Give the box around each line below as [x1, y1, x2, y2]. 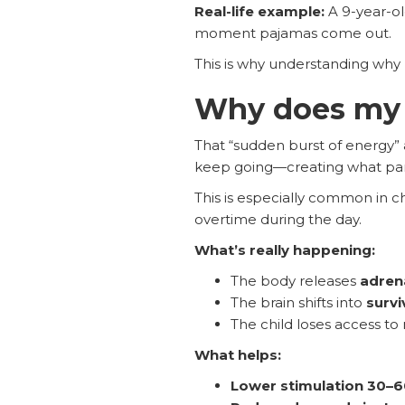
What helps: [193, 345, 281, 363]
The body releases [230, 271, 360, 289]
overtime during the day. [193, 210, 362, 228]
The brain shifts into [230, 293, 366, 311]
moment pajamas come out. [193, 24, 391, 42]
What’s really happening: [193, 240, 375, 259]
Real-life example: [193, 2, 328, 20]
